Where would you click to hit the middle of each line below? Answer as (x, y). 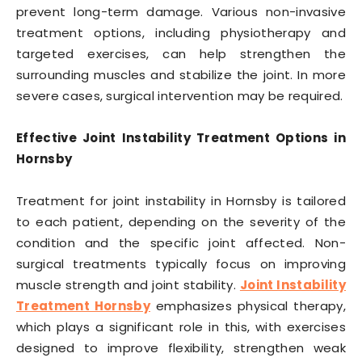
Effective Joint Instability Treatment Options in (181, 137)
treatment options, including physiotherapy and (181, 32)
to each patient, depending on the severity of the (181, 221)
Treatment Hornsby (84, 305)
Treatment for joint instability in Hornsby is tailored (181, 200)
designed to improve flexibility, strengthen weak (181, 347)
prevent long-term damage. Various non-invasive (181, 11)
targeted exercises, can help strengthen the (181, 53)
